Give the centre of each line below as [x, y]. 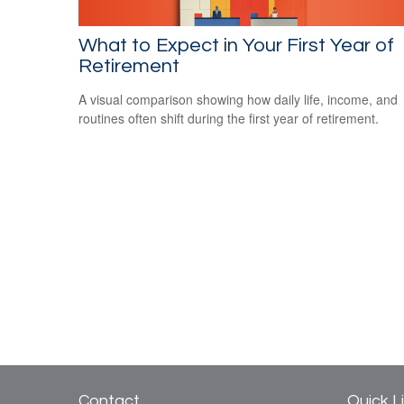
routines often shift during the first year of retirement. [229, 119]
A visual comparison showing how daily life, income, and [238, 100]
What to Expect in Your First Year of [236, 46]
